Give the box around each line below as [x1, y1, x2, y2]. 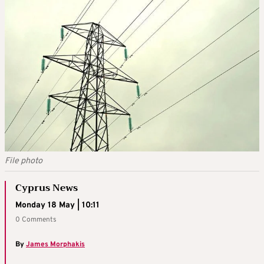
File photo [5, 155, 42, 167]
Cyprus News [15, 179, 78, 196]
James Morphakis [26, 239, 85, 249]
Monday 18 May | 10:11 [15, 200, 100, 210]
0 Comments [15, 214, 57, 225]
